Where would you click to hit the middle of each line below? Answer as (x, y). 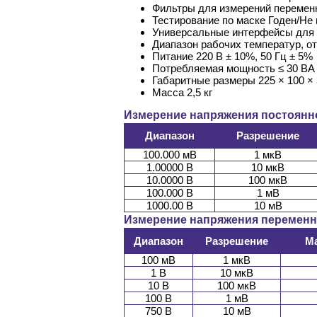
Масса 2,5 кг (182, 93)
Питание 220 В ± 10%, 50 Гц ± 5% (232, 57)
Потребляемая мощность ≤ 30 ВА (234, 69)
